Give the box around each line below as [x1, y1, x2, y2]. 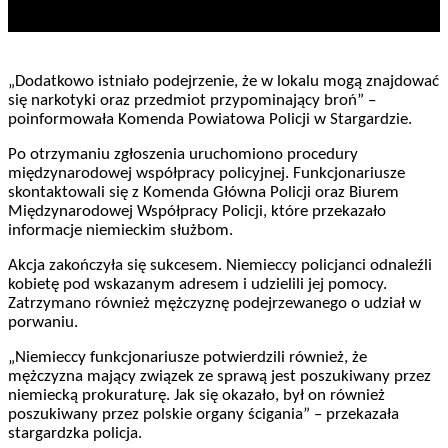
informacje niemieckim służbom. [8, 222, 233, 240]
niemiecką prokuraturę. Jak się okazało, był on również [8, 387, 385, 405]
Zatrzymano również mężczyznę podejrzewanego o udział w [8, 295, 421, 313]
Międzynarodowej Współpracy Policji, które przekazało [8, 203, 386, 221]
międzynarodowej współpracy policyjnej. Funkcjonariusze [8, 165, 405, 183]
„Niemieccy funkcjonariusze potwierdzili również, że [8, 349, 367, 367]
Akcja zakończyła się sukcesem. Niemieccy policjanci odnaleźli [8, 257, 432, 275]
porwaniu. [8, 314, 78, 332]
